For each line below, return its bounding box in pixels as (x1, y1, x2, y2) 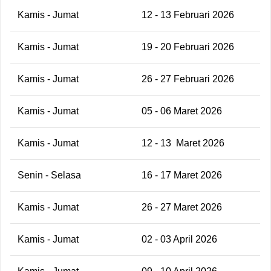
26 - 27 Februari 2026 (142, 73, 234, 84)
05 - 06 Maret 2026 (142, 105, 222, 116)
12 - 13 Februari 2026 (142, 9, 234, 20)
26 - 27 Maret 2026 (142, 201, 222, 212)
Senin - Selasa (18, 169, 81, 180)
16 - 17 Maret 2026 (142, 169, 222, 180)
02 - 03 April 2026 (142, 233, 217, 244)
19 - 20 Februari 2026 (142, 41, 234, 52)
